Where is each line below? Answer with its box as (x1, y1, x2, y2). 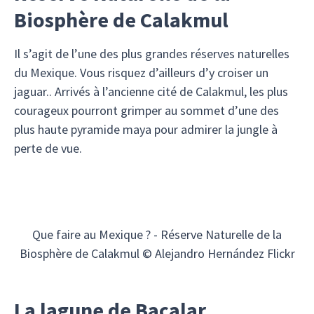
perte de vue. (14, 140, 85, 156)
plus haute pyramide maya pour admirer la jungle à (14, 121, 278, 137)
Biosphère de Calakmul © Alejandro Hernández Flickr (19, 245, 295, 261)
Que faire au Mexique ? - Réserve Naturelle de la (32, 226, 282, 243)
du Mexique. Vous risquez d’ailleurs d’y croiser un (14, 64, 268, 81)
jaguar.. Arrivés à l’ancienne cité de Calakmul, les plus (14, 83, 288, 100)
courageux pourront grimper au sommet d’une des (14, 102, 279, 118)
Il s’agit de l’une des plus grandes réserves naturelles (14, 46, 289, 62)
